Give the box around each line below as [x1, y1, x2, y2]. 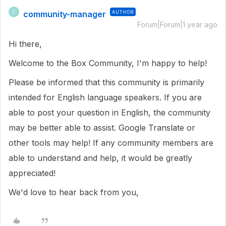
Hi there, [9, 39, 44, 49]
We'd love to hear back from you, [9, 187, 144, 197]
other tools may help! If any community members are [9, 138, 213, 148]
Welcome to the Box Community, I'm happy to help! [9, 58, 207, 68]
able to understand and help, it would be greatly [9, 153, 192, 163]
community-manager [23, 9, 106, 19]
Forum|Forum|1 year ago [137, 20, 217, 29]
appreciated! [9, 168, 55, 178]
